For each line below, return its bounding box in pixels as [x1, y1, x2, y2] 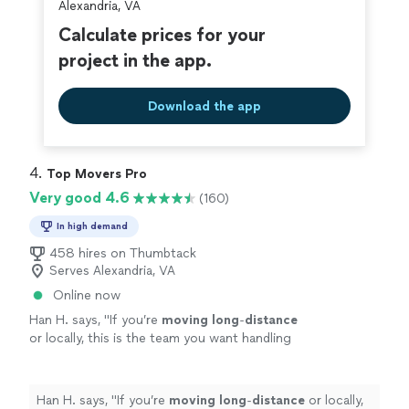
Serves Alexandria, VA [49, 263, 175, 278]
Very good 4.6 [29, 189, 130, 206]
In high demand [57, 220, 128, 232]
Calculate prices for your [58, 24, 266, 46]
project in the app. [58, 49, 212, 71]
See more [236, 349, 293, 364]
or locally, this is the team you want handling [29, 330, 291, 346]
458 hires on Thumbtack [49, 246, 196, 261]
